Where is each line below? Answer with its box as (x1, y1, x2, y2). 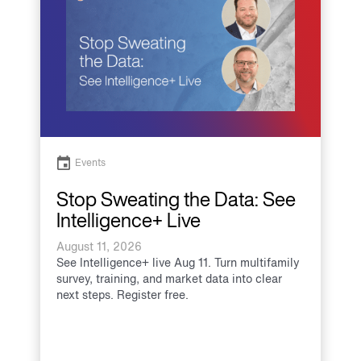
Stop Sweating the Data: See (56, 184, 296, 214)
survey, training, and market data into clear (56, 269, 282, 287)
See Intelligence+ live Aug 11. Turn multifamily (56, 253, 300, 271)
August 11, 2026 (56, 237, 142, 255)
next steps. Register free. (56, 285, 189, 303)
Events (75, 155, 106, 169)
